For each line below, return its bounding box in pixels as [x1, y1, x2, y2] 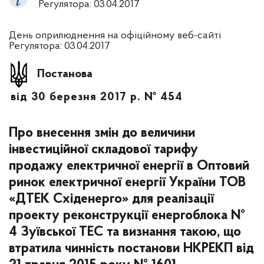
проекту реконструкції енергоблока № [9, 209, 245, 223]
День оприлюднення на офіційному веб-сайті [9, 30, 221, 41]
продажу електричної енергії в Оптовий [9, 159, 249, 173]
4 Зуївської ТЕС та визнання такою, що [9, 225, 241, 239]
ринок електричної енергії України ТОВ [9, 176, 246, 190]
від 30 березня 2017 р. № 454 [11, 91, 183, 103]
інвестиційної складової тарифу [9, 143, 198, 157]
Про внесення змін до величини [9, 126, 195, 140]
